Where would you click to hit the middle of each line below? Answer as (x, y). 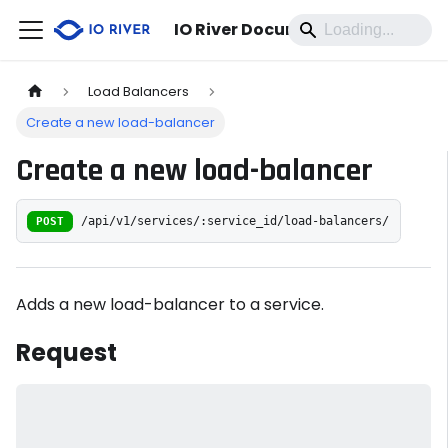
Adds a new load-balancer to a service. (170, 305)
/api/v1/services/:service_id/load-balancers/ (235, 220)
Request (66, 353)
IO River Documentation (276, 29)
